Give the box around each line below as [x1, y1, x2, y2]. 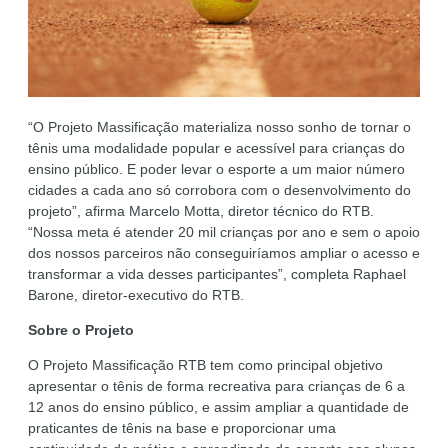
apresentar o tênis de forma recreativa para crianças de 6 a [28, 377, 405, 394]
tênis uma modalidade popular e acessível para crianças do [28, 139, 405, 156]
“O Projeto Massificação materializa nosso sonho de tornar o [28, 118, 411, 135]
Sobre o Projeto [28, 321, 134, 338]
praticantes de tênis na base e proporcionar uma [28, 419, 336, 436]
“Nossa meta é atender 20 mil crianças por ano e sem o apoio [28, 223, 420, 240]
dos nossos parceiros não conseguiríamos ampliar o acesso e [28, 244, 420, 261]
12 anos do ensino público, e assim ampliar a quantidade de [28, 398, 409, 415]
